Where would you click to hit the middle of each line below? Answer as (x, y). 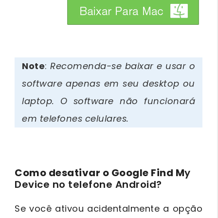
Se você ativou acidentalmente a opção (109, 208)
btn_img (37, 23)
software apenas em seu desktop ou (109, 83)
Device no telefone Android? (88, 184)
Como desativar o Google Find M (100, 173)
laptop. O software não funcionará (109, 101)
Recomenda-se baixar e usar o (123, 66)
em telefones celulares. (75, 118)
